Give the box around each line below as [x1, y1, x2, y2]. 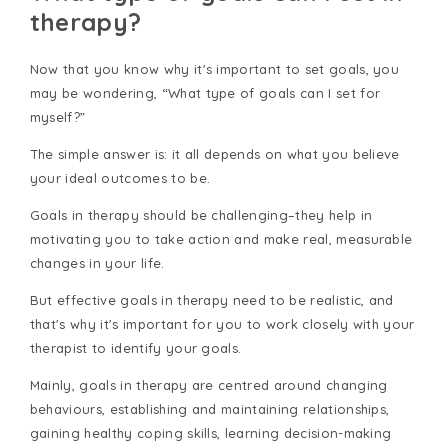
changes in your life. [29, 254, 169, 271]
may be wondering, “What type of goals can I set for [29, 84, 381, 101]
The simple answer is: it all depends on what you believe [29, 145, 400, 162]
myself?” [29, 108, 86, 125]
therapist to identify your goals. [29, 339, 242, 356]
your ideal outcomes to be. [29, 169, 211, 186]
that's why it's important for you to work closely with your [29, 315, 415, 332]
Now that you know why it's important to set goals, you [29, 60, 400, 77]
